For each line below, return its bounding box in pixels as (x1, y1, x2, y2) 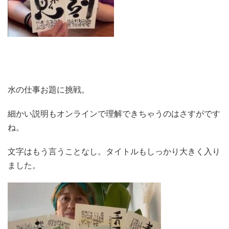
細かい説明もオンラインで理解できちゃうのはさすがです (8, 108, 220, 119)
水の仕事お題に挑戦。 (8, 84, 89, 95)
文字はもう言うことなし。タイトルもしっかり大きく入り (8, 146, 220, 157)
